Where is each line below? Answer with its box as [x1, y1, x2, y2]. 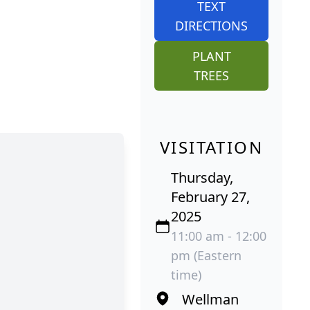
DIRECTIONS [175, 17, 248, 35]
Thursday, [171, 168, 233, 188]
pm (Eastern [171, 247, 241, 264]
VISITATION [160, 136, 263, 159]
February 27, [171, 188, 250, 207]
